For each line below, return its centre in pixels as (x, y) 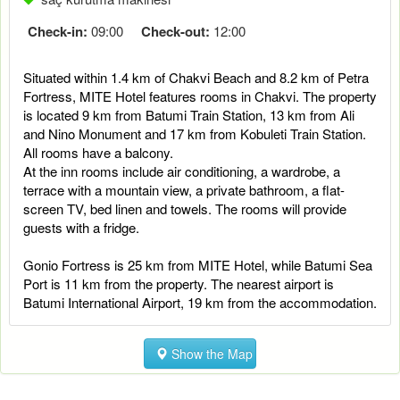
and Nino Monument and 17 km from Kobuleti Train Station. (195, 133)
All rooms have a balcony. (98, 152)
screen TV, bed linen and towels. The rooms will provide (185, 208)
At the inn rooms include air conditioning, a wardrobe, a (182, 171)
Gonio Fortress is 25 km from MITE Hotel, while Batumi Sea (198, 264)
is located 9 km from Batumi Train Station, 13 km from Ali (189, 114)
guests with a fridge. (81, 227)
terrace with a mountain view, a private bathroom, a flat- (184, 189)
